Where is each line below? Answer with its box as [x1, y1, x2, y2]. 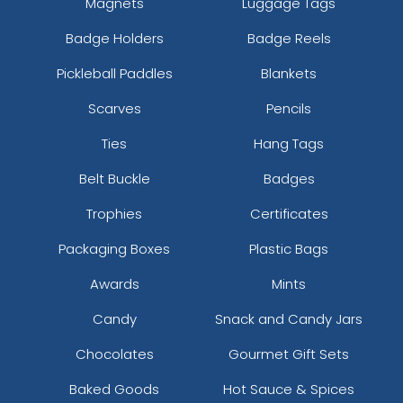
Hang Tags [254, 134, 324, 154]
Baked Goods [69, 380, 159, 399]
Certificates [249, 204, 328, 224]
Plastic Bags [249, 239, 328, 259]
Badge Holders [65, 29, 164, 49]
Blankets [261, 64, 317, 84]
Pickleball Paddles [56, 64, 173, 84]
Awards [89, 274, 139, 294]
